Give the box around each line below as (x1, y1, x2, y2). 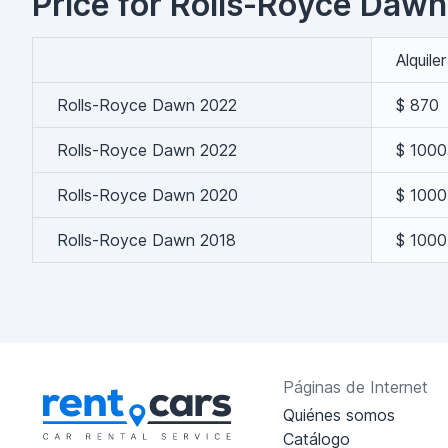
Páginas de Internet (282, 377, 428, 397)
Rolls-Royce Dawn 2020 (57, 185, 238, 205)
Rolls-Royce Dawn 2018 (57, 230, 236, 250)
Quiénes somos (282, 405, 395, 425)
